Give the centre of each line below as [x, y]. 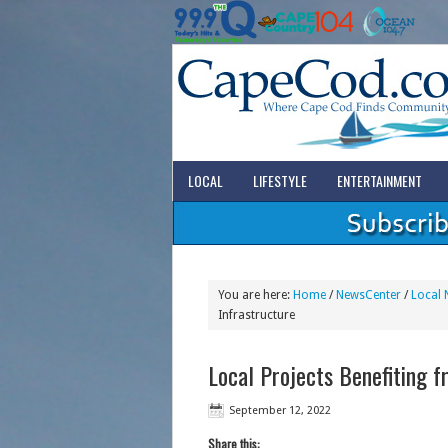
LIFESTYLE [279, 180]
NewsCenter [368, 295]
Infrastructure [256, 315]
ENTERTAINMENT [379, 180]
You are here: [255, 295]
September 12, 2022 [279, 410]
